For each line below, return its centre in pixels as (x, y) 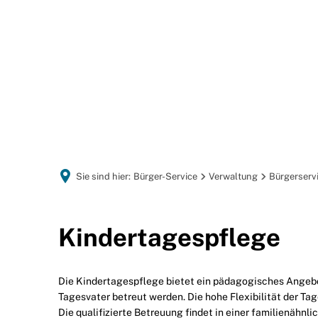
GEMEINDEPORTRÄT (168, 118)
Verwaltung (233, 176)
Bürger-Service (165, 176)
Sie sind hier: (103, 176)
